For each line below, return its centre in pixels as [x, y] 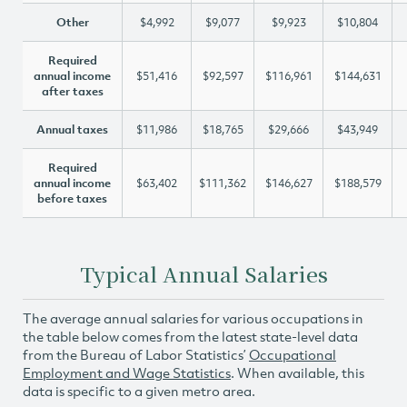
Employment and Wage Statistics [127, 372]
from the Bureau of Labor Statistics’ [136, 354]
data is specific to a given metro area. [139, 391]
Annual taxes [72, 129]
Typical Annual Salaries [203, 274]
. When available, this [298, 372]
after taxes [72, 91]
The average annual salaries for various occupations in [193, 318]
